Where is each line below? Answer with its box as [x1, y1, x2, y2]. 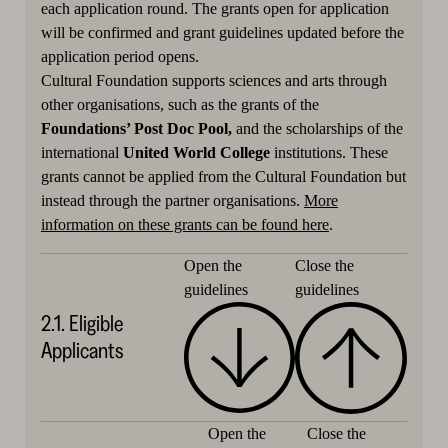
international [40, 143, 123, 161]
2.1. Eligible [40, 310, 123, 338]
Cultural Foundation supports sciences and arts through [40, 71, 387, 89]
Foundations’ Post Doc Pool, [40, 119, 236, 137]
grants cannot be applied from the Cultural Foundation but [40, 167, 406, 185]
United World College [122, 143, 274, 161]
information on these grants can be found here [40, 215, 329, 233]
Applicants [40, 337, 123, 365]
